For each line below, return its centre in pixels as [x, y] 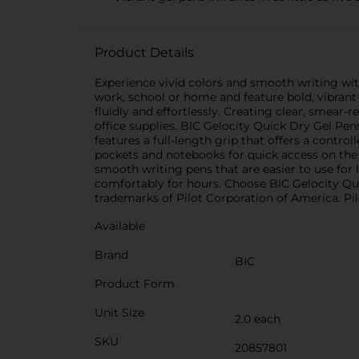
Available [120, 226]
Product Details [144, 52]
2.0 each [258, 319]
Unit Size [119, 313]
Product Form [135, 284]
